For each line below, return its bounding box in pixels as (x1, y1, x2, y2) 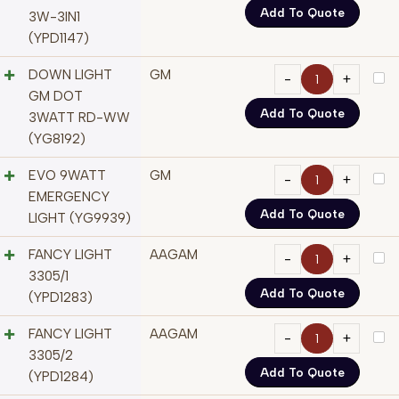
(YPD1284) (28, 369, 94, 386)
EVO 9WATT (28, 167, 106, 184)
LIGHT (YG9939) (28, 210, 131, 227)
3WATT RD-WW (28, 110, 130, 126)
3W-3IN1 (28, 9, 80, 26)
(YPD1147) (28, 30, 89, 47)
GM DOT (28, 88, 83, 105)
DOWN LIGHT (28, 67, 112, 84)
